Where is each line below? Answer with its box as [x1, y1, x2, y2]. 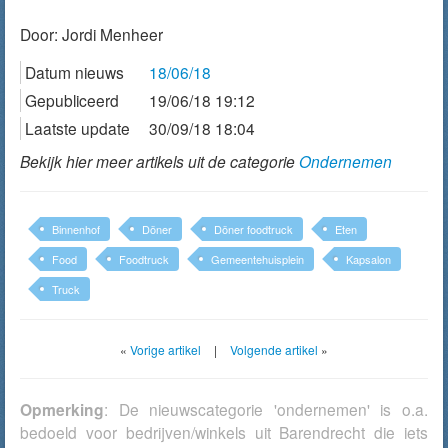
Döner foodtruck [214, 221, 293, 237]
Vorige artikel [130, 341, 201, 358]
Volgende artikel [230, 341, 318, 358]
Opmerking [20, 398, 104, 421]
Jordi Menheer [62, 23, 163, 45]
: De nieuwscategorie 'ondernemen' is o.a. [104, 398, 428, 420]
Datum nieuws [25, 61, 124, 83]
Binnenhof [52, 221, 100, 237]
